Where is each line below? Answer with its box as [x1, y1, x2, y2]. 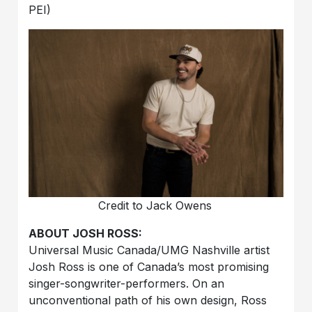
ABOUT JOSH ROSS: [29, 226, 143, 241]
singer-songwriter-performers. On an [29, 276, 225, 291]
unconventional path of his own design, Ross [29, 293, 267, 308]
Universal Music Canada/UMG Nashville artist [29, 243, 270, 258]
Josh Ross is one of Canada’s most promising [29, 260, 270, 274]
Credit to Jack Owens [97, 198, 212, 213]
